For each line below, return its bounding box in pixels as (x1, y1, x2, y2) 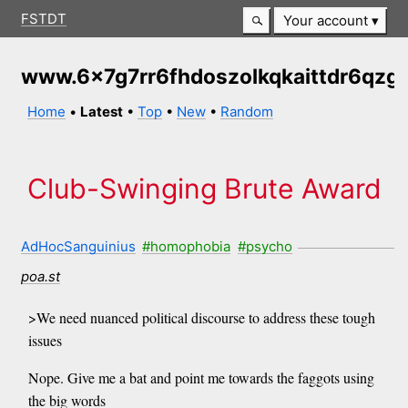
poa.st (20, 267, 60, 285)
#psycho (237, 237, 292, 255)
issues (27, 331, 62, 351)
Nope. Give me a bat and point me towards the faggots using (27, 368, 374, 388)
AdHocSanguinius (20, 237, 136, 255)
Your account (282, 12, 368, 30)
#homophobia (142, 237, 231, 255)
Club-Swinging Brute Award (26, 172, 382, 206)
